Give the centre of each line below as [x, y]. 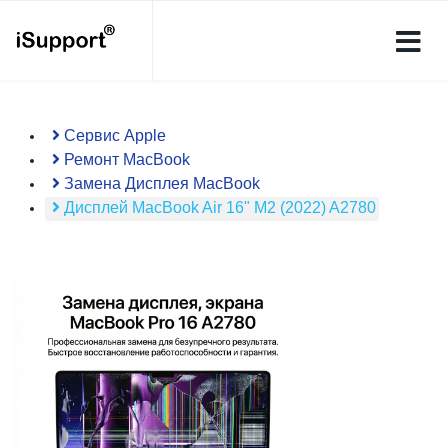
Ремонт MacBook [125, 159]
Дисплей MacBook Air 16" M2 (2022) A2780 [218, 207]
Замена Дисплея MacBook [160, 183]
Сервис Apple [113, 135]
